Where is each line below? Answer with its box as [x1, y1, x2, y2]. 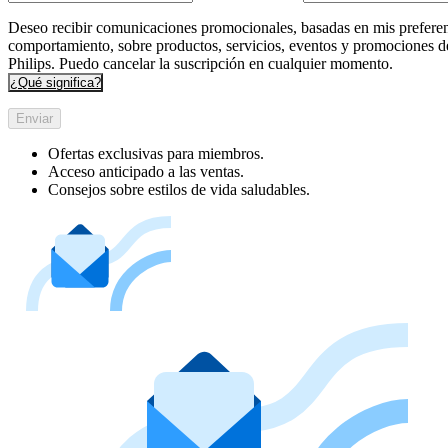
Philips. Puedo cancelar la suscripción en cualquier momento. [8, 54, 393, 72]
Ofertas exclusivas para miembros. [48, 144, 264, 162]
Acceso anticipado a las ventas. [48, 162, 244, 180]
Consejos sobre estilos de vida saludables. [48, 180, 310, 198]
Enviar [16, 110, 53, 126]
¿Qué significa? [10, 74, 101, 90]
